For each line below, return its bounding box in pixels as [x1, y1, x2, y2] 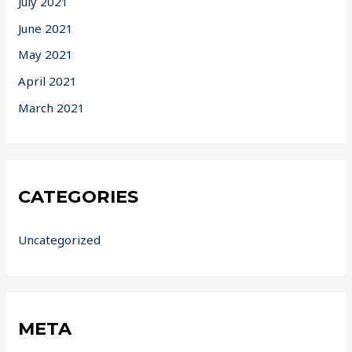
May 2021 [18, 46, 74, 63]
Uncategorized [18, 231, 101, 247]
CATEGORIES [18, 185, 139, 208]
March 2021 [18, 99, 86, 115]
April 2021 [18, 73, 78, 90]
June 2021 [18, 20, 74, 36]
